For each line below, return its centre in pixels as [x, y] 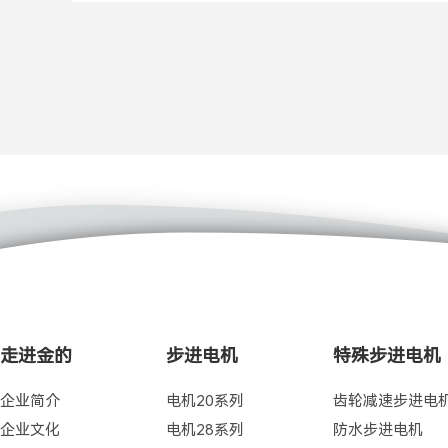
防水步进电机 [377, 430]
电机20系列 [205, 401]
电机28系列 [205, 430]
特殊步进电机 [386, 355]
